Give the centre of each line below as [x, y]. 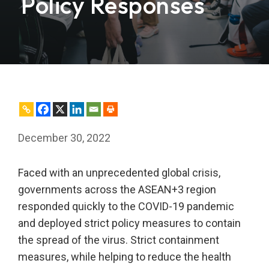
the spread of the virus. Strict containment [119, 240]
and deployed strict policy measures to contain [129, 223]
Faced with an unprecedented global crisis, [119, 173]
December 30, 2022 [64, 138]
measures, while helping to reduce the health [125, 257]
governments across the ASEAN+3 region [117, 189]
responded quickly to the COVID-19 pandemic [126, 206]
